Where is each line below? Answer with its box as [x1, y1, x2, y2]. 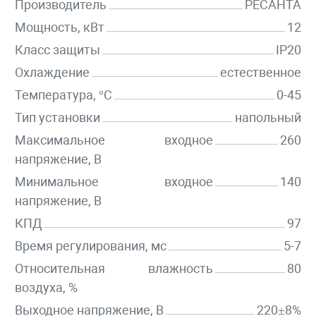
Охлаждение [15, 65, 90, 80]
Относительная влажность [15, 261, 213, 276]
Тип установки [15, 110, 100, 126]
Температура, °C [15, 87, 112, 103]
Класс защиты [15, 42, 100, 58]
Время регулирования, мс [15, 238, 166, 254]
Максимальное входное [15, 133, 213, 148]
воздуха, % [15, 280, 78, 296]
